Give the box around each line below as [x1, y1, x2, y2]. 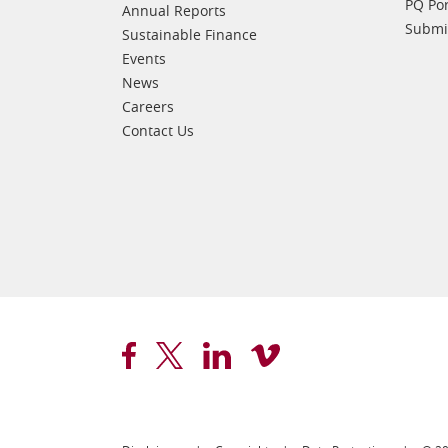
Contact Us [122, 121, 194, 140]
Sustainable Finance [122, 25, 257, 44]
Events [122, 49, 166, 68]
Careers [122, 97, 174, 116]
